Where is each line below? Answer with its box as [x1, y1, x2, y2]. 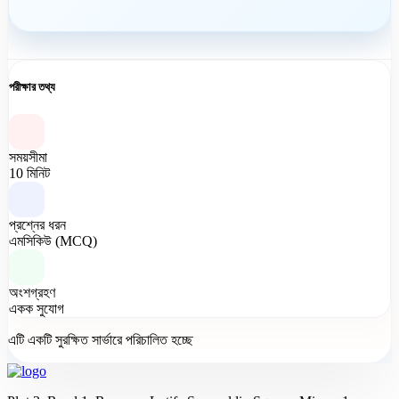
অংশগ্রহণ [9, 285, 55, 301]
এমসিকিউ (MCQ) [9, 233, 97, 249]
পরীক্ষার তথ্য [9, 79, 55, 94]
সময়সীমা [9, 150, 47, 166]
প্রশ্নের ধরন [9, 217, 66, 233]
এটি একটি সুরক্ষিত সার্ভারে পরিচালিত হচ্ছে [8, 332, 193, 348]
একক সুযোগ [9, 301, 64, 317]
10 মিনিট [9, 166, 50, 182]
